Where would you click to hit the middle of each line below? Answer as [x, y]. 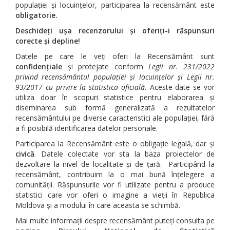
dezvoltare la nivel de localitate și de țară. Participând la [115, 164]
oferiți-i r [158, 31]
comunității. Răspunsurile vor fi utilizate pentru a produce [115, 185]
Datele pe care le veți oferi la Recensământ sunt [115, 56]
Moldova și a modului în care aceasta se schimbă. [98, 205]
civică [25, 154]
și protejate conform [105, 66]
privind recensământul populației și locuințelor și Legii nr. [115, 77]
